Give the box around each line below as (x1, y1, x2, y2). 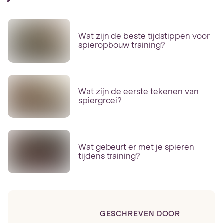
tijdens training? (78, 151, 140, 161)
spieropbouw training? (78, 40, 165, 50)
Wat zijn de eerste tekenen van (78, 87, 199, 97)
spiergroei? (78, 96, 122, 106)
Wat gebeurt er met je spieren (78, 142, 194, 152)
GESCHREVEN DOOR (100, 209, 181, 218)
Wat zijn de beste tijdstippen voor (78, 31, 210, 41)
